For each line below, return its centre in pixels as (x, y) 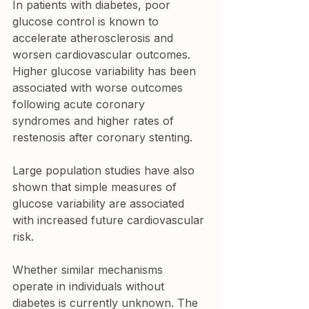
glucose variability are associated (100, 203)
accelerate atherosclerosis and (94, 38)
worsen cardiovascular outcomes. (103, 54)
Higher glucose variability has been (106, 71)
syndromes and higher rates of (95, 121)
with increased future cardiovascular (110, 220)
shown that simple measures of (96, 187)
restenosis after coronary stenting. (102, 137)
